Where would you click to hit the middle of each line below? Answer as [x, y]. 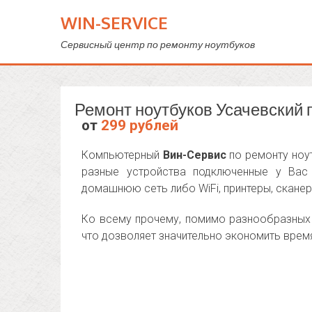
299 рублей [140, 125]
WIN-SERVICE [114, 23]
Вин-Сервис [194, 155]
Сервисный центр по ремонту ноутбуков [158, 44]
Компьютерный [122, 155]
